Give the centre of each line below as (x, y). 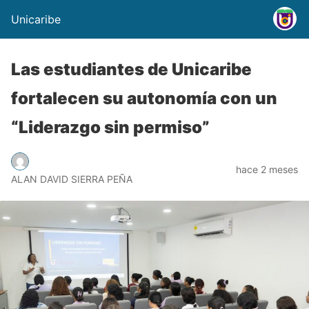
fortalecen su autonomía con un (144, 98)
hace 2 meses (267, 169)
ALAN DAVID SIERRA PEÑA (72, 179)
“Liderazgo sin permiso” (110, 127)
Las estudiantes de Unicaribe (131, 69)
